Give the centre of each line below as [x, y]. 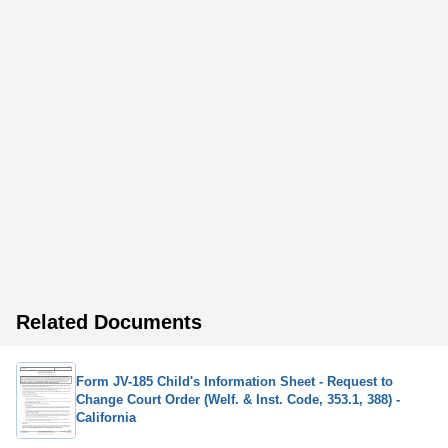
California [106, 418]
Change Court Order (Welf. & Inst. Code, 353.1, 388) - [238, 400]
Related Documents [109, 321]
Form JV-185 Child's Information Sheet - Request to [234, 382]
